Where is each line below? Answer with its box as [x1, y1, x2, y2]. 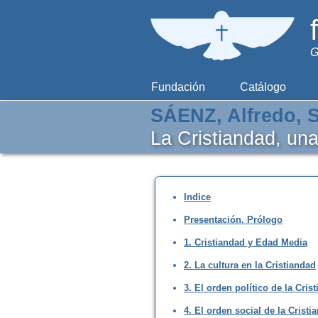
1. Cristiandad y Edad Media [184, 236, 307, 248]
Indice [184, 191, 211, 202]
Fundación [150, 80, 205, 93]
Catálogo [239, 80, 286, 93]
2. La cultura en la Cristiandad [184, 259, 316, 270]
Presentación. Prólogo [184, 214, 283, 225]
